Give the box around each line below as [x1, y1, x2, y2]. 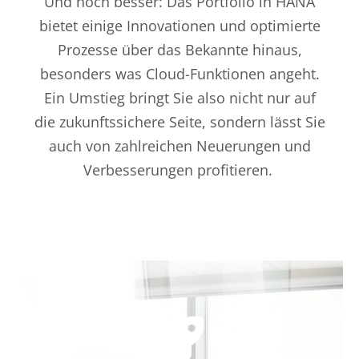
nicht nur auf [224, 88, 316, 108]
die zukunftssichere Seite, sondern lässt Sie [34, 112, 325, 132]
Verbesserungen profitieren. [83, 160, 272, 180]
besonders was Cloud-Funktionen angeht [39, 64, 316, 84]
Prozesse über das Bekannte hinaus [57, 40, 298, 60]
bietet [38, 16, 82, 36]
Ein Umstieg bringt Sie [43, 88, 197, 108]
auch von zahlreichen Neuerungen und [48, 136, 311, 156]
